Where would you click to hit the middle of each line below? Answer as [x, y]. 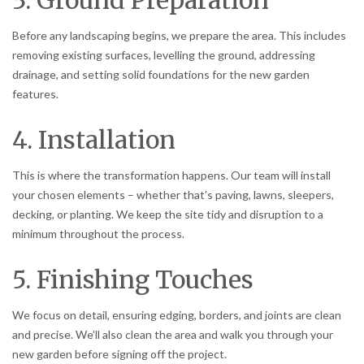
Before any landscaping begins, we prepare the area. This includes [179, 35]
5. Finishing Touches [133, 279]
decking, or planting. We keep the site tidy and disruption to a [168, 214]
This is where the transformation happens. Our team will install [171, 175]
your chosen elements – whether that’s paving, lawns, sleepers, [173, 194]
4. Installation [94, 139]
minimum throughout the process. [98, 233]
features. [35, 93]
